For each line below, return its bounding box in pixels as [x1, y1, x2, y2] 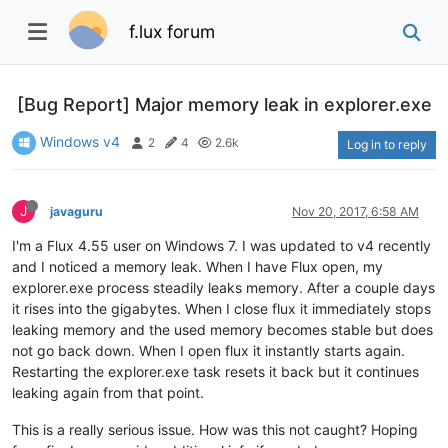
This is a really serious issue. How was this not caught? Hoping [12, 420, 418, 438]
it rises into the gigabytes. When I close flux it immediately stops [12, 299, 431, 317]
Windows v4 [40, 132, 120, 150]
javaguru [50, 203, 103, 219]
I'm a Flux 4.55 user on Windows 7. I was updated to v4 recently [12, 236, 431, 254]
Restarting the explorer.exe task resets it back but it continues [12, 362, 419, 380]
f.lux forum [129, 20, 216, 42]
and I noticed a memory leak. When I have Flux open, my [12, 257, 383, 275]
